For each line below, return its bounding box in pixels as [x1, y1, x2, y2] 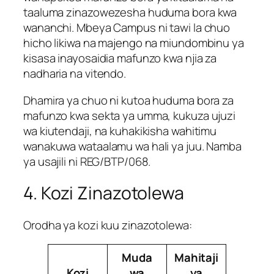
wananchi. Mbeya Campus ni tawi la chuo [23, 20, 231, 36]
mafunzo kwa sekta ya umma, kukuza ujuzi [23, 107, 236, 124]
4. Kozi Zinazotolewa [23, 181, 184, 206]
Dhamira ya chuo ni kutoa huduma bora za [23, 92, 234, 108]
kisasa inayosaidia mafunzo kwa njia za [23, 50, 217, 67]
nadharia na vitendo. [23, 65, 126, 82]
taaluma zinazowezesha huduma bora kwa [23, 4, 237, 21]
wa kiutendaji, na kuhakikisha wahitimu [23, 122, 217, 139]
